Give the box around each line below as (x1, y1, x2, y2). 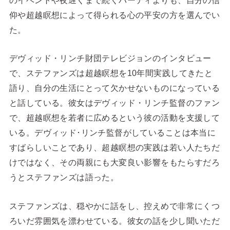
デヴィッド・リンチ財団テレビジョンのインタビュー (9, 53, 212, 63)
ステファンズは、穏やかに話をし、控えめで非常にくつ (9, 201, 220, 210)
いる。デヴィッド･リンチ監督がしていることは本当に (9, 128, 216, 138)
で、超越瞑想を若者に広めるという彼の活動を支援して (9, 113, 220, 123)
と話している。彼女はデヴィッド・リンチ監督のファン (9, 98, 220, 108)
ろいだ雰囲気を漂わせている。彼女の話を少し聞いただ (9, 216, 220, 225)
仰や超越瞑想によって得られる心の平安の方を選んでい (9, 10, 220, 20)
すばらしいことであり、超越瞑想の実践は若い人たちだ (9, 143, 220, 152)
